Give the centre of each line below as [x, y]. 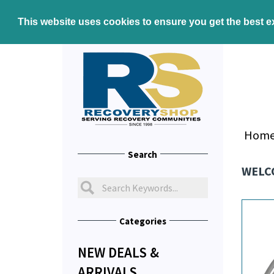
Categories [143, 221]
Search [143, 154]
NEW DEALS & [118, 252]
